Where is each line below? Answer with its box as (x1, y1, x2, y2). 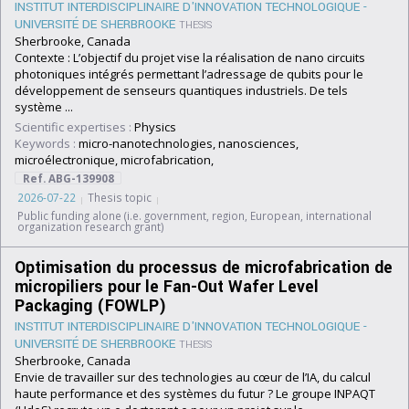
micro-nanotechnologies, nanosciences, (76, 135, 299, 152)
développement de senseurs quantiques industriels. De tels (15, 82, 348, 99)
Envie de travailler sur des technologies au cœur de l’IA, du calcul (15, 369, 371, 385)
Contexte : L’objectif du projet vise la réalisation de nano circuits (15, 49, 365, 66)
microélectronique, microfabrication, (15, 152, 214, 168)
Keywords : (15, 135, 76, 152)
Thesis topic (88, 190, 152, 204)
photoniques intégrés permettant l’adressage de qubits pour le (15, 66, 363, 82)
